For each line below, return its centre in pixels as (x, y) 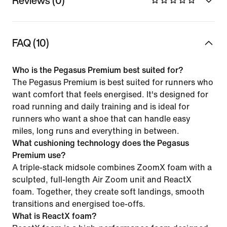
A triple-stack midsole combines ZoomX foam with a (112, 167)
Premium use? (39, 155)
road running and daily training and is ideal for (101, 106)
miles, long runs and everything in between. (96, 131)
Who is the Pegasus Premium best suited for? (98, 70)
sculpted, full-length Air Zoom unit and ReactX (102, 179)
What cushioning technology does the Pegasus (101, 143)
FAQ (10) (31, 43)
